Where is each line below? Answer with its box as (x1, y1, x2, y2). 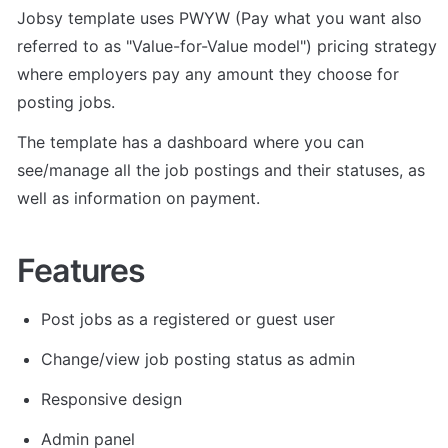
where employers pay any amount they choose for (17, 63, 399, 84)
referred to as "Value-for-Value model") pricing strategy (17, 35, 437, 56)
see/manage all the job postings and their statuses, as (17, 159, 425, 180)
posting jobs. (17, 91, 115, 112)
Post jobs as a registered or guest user (41, 309, 335, 330)
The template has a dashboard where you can (17, 131, 364, 152)
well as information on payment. (17, 187, 260, 208)
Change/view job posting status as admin (41, 349, 360, 370)
